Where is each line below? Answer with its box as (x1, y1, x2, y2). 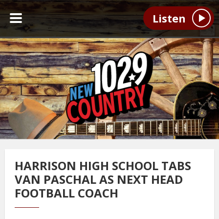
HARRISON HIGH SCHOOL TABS (15, 157, 191, 174)
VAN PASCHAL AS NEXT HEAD (15, 171, 183, 187)
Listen (152, 11, 186, 26)
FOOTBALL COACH (15, 185, 118, 201)
